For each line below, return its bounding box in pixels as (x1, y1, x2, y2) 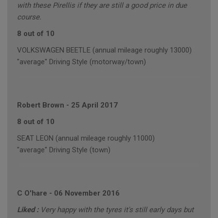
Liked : (17, 205, 40, 215)
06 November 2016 (54, 189, 120, 198)
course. (17, 13, 41, 22)
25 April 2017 (71, 101, 118, 110)
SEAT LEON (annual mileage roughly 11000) (17, 134, 155, 143)
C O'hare (17, 189, 49, 198)
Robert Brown (17, 101, 66, 110)
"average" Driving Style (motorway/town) (17, 57, 146, 67)
